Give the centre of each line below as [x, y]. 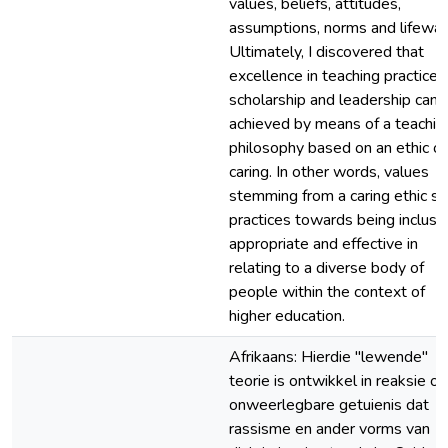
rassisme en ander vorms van [329, 429]
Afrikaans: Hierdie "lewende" [328, 357]
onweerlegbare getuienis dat [329, 405]
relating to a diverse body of [326, 268]
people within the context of [327, 292]
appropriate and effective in [323, 244]
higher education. [287, 316]
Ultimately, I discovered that [326, 52]
